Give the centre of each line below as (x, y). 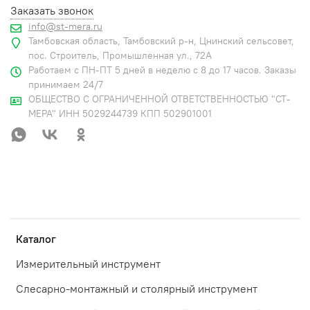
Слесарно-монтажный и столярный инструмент (137, 289)
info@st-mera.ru (65, 27)
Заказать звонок (52, 11)
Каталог (36, 239)
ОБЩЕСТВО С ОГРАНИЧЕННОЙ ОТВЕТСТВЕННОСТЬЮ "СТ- (159, 99)
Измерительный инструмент (88, 264)
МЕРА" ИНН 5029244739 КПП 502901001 (120, 114)
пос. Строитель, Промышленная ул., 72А (120, 56)
